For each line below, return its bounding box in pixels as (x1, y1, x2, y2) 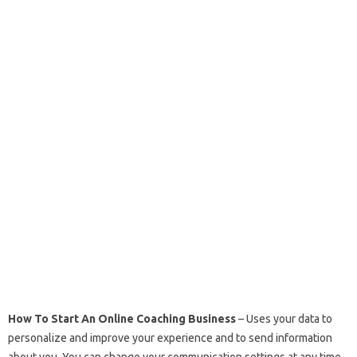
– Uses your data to (236, 312, 332, 325)
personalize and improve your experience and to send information (8, 331, 332, 344)
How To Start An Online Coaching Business (8, 312, 236, 325)
